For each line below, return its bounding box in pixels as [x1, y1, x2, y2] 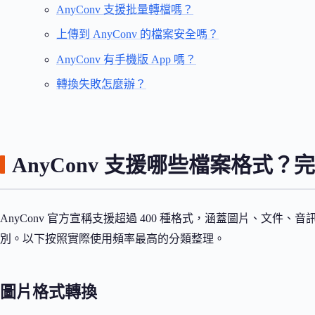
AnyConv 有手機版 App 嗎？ [56, 53, 196, 65]
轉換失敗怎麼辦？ [56, 78, 146, 91]
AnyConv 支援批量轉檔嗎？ [56, 3, 193, 15]
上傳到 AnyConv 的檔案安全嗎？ [56, 28, 219, 41]
